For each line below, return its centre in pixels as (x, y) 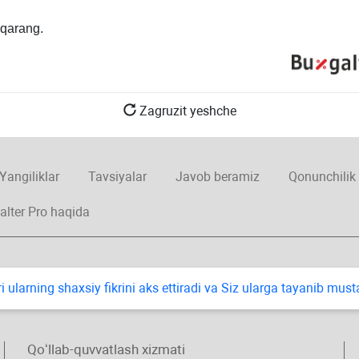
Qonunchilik (322, 177)
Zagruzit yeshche (186, 111)
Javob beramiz (217, 177)
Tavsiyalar (117, 177)
